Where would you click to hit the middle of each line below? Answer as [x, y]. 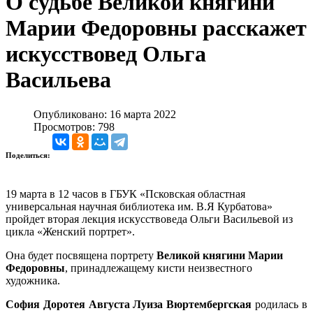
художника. [34, 280]
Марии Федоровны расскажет [156, 28]
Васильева [58, 80]
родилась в [280, 304]
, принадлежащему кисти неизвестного [159, 268]
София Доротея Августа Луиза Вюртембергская [129, 304]
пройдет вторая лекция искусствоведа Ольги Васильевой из [149, 219]
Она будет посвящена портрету [81, 255]
